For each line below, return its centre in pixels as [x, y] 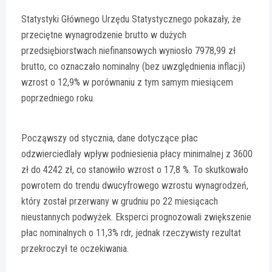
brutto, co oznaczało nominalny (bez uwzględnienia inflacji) [133, 66]
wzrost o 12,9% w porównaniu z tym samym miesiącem [127, 82]
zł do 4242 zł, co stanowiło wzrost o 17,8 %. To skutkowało [135, 169]
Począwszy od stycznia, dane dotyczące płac [110, 138]
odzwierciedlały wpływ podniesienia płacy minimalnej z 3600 [137, 154]
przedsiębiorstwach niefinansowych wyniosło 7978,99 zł [128, 50]
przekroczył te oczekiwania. [75, 248]
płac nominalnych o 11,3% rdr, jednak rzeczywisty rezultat [131, 233]
